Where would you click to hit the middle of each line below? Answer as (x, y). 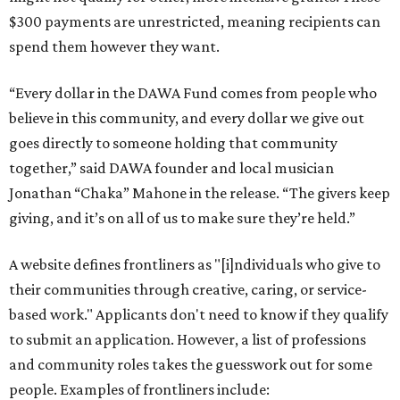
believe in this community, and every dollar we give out (187, 118)
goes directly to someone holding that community (173, 143)
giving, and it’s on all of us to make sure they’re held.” (182, 218)
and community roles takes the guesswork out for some (191, 364)
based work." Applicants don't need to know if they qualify (199, 314)
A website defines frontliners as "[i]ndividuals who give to (195, 264)
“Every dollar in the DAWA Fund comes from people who (193, 93)
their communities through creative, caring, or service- (188, 289)
